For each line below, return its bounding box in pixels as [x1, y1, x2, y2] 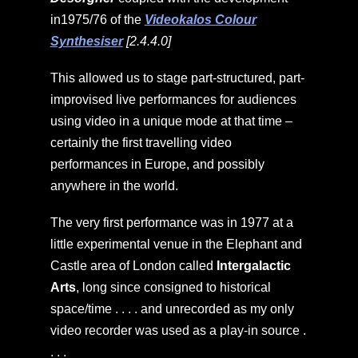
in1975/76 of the [50, 12, 145, 26]
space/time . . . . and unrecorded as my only [50, 302, 294, 316]
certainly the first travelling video [50, 136, 232, 150]
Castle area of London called [50, 259, 217, 273]
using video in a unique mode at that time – [50, 114, 292, 129]
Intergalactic [216, 259, 291, 273]
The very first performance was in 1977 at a [50, 216, 293, 230]
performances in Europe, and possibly [50, 157, 265, 172]
